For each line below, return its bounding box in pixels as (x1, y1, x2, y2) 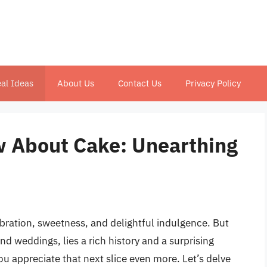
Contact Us (118, 77, 162, 89)
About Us (57, 77, 94, 89)
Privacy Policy (185, 77, 241, 89)
